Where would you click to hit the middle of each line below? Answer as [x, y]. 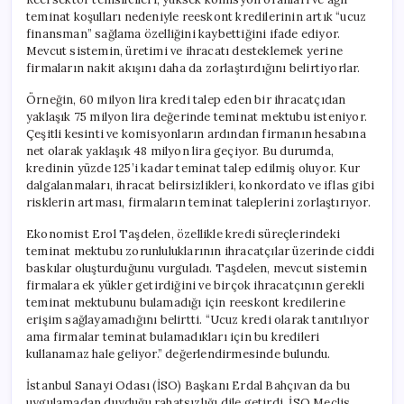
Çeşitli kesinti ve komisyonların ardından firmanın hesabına [196, 133]
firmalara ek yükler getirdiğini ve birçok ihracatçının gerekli [196, 285]
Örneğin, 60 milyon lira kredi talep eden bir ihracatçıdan [186, 99]
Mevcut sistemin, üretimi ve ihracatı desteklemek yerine [185, 50]
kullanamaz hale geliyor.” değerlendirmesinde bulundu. [179, 353]
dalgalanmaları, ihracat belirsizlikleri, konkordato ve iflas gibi [201, 185]
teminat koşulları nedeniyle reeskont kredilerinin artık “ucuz [197, 16]
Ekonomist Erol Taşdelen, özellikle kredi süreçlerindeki [183, 234]
